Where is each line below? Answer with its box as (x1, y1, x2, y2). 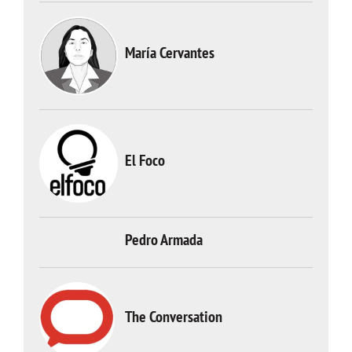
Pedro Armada (125, 229, 203, 250)
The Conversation (125, 306, 222, 327)
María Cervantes (125, 42, 214, 63)
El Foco (125, 150, 165, 170)
